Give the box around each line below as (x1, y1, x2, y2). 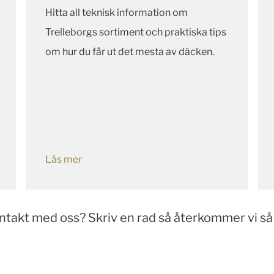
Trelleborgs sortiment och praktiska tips (45, 26, 226, 39)
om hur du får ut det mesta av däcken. (45, 46, 227, 58)
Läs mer (45, 154, 82, 166)
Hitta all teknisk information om (45, 7, 188, 19)
